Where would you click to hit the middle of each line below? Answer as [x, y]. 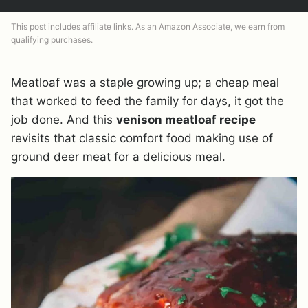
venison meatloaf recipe [186, 120]
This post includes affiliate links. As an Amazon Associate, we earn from [148, 26]
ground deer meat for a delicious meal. [118, 157]
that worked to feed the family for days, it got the [147, 101]
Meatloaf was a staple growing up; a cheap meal [145, 82]
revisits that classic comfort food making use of [142, 138]
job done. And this [64, 120]
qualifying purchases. [52, 40]
